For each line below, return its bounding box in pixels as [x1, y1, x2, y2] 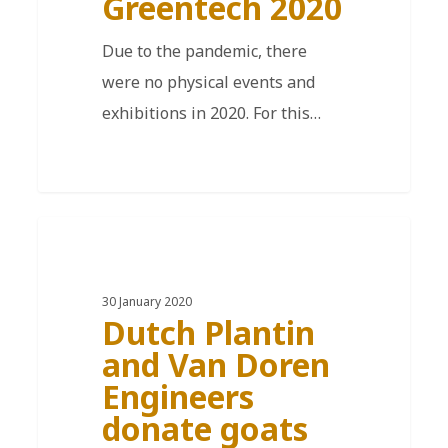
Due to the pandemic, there [101, 39, 307, 62]
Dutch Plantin [101, 310, 315, 354]
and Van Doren [101, 342, 330, 386]
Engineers [101, 374, 254, 418]
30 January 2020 [101, 292, 192, 310]
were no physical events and [101, 70, 315, 93]
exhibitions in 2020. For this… [101, 101, 321, 124]
